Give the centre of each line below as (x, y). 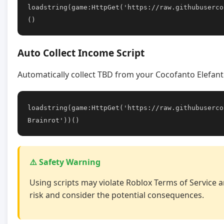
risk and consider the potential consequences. (117, 195)
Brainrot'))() (53, 120)
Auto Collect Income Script (81, 52)
